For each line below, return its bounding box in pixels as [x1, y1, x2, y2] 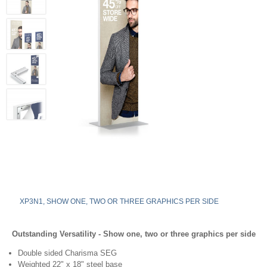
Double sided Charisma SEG [18, 249, 117, 257]
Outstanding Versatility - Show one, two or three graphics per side [11, 229, 256, 238]
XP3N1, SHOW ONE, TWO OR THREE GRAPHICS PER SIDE [20, 197, 219, 206]
